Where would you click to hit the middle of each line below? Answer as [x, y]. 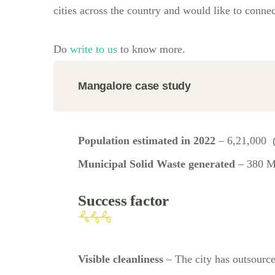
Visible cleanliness [121, 259]
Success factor [124, 200]
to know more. [151, 49]
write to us [94, 49]
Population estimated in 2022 [148, 140]
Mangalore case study [134, 86]
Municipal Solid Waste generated [157, 164]
